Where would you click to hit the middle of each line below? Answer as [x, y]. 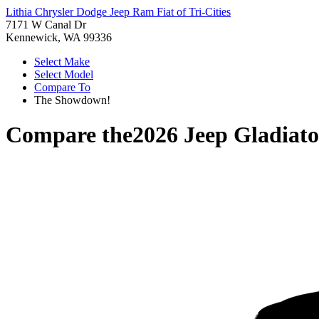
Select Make [62, 62]
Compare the [69, 135]
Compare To [62, 87]
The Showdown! [72, 100]
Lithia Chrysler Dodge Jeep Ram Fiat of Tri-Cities [118, 12]
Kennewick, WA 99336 [59, 37]
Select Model [64, 74]
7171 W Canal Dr [46, 25]
